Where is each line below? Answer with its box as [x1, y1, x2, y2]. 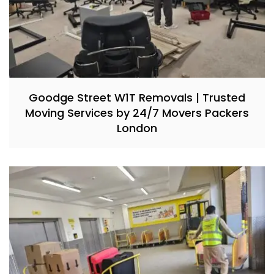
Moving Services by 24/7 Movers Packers [25, 105, 249, 120]
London [117, 120, 157, 136]
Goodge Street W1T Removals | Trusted [29, 90, 245, 105]
